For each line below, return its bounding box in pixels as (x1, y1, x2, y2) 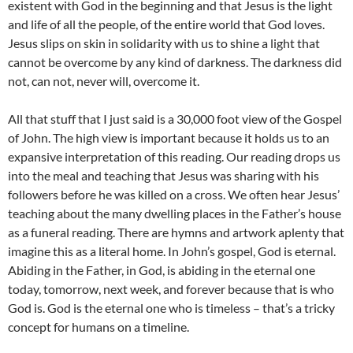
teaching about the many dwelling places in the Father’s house (8, 206, 341, 221)
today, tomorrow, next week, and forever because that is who (8, 281, 334, 297)
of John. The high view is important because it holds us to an (8, 130, 329, 146)
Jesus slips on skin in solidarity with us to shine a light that (8, 35, 320, 51)
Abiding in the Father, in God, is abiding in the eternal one (8, 262, 315, 278)
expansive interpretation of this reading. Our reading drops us (8, 149, 340, 165)
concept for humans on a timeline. (8, 319, 189, 335)
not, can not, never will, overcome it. (8, 73, 199, 89)
